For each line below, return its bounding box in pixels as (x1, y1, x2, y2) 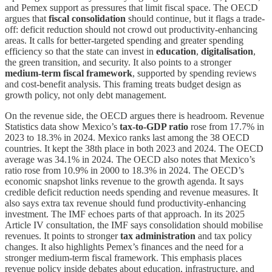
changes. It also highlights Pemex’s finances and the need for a (5, 241, 243, 252)
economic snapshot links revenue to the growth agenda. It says (5, 175, 243, 186)
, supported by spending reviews (132, 67, 256, 78)
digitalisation (201, 46, 253, 56)
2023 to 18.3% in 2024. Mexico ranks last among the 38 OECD (5, 132, 250, 143)
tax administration (120, 230, 195, 241)
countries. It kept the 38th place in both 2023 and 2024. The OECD (5, 143, 263, 154)
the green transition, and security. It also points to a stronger (5, 56, 231, 67)
